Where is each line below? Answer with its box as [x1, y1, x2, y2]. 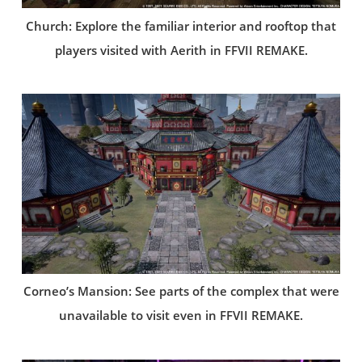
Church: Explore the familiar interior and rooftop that [26, 17, 336, 35]
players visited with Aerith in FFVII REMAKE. [54, 41, 308, 59]
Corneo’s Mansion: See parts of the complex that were [23, 283, 339, 301]
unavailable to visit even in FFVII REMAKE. [59, 307, 303, 325]
